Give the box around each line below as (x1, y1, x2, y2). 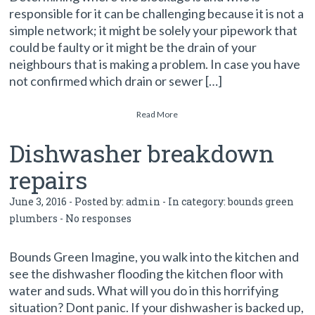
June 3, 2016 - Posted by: (9, 195, 127, 208)
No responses (65, 212, 132, 225)
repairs (9, 164, 88, 195)
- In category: (160, 195, 229, 208)
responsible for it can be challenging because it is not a (9, 6, 304, 21)
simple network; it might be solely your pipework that (9, 22, 298, 38)
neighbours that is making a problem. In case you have (9, 56, 301, 72)
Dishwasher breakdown (9, 137, 275, 169)
